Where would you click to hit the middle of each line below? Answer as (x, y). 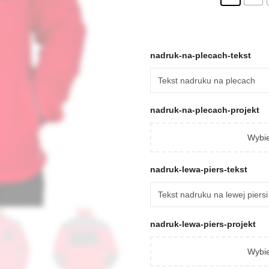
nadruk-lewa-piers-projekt (203, 224)
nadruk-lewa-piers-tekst (200, 169)
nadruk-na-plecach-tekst (202, 55)
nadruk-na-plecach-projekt (205, 110)
